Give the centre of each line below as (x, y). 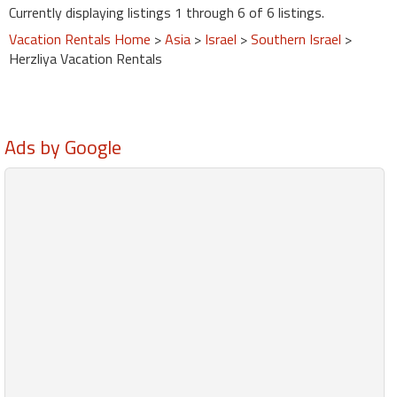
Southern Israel (296, 39)
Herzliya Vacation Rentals (86, 58)
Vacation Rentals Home (80, 39)
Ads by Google (63, 147)
